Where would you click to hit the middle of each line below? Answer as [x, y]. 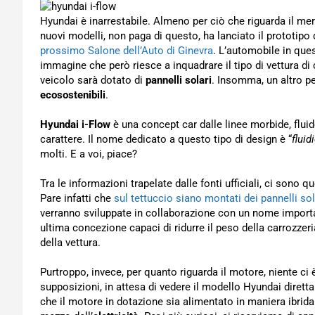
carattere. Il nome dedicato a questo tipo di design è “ [166, 139]
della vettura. [70, 243]
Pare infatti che [77, 198]
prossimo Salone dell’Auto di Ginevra [127, 51]
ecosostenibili [73, 95]
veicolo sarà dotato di [93, 80]
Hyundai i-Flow [75, 124]
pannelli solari [179, 80]
